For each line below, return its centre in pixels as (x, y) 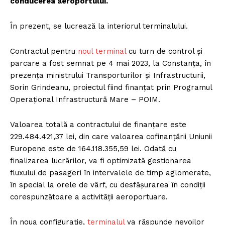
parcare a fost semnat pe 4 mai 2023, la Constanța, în (110, 63)
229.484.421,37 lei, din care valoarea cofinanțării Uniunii (111, 136)
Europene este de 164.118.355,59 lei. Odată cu (93, 148)
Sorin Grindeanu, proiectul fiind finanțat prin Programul (111, 87)
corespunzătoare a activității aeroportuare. (89, 197)
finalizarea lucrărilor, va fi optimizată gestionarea (101, 160)
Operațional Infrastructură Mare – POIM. (85, 99)
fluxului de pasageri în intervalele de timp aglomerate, (110, 173)
